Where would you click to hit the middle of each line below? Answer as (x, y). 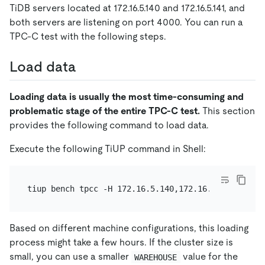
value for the (210, 257)
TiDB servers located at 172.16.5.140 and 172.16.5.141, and (127, 8)
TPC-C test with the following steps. (88, 36)
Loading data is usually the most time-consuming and (127, 97)
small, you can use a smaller (70, 257)
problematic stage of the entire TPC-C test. (105, 111)
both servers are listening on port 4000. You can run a (126, 22)
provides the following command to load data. (109, 125)
